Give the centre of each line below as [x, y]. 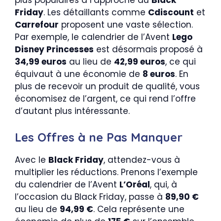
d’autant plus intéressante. [72, 111]
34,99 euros [41, 62]
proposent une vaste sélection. [126, 25]
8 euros [159, 74]
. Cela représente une [139, 209]
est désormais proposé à [148, 50]
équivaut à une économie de [79, 74]
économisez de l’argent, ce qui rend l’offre [105, 99]
